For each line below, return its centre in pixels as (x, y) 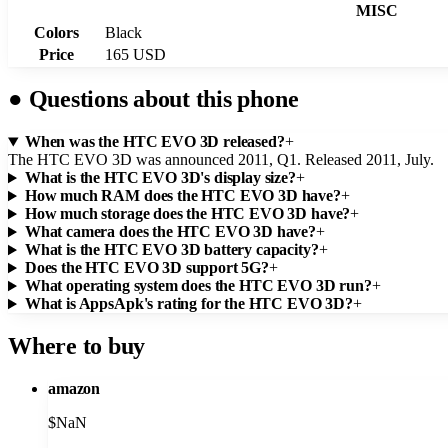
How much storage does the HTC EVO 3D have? (187, 214)
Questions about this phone (160, 99)
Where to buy (77, 346)
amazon (74, 389)
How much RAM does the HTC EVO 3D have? (182, 196)
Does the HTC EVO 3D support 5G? (146, 268)
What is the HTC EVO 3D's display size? (160, 178)
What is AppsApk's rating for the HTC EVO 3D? (188, 304)
